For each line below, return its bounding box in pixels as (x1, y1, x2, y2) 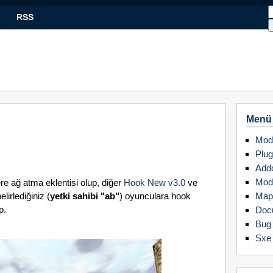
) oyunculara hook (119, 191, 191, 201)
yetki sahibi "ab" (50, 191, 119, 201)
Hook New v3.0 (124, 177, 185, 188)
